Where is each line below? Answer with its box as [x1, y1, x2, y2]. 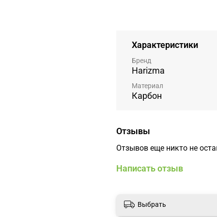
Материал [132, 82, 163, 90]
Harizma [132, 65, 165, 76]
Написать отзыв [116, 163, 183, 173]
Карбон [132, 91, 162, 101]
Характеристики [132, 40, 198, 50]
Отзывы [116, 126, 150, 137]
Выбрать [138, 201, 166, 209]
